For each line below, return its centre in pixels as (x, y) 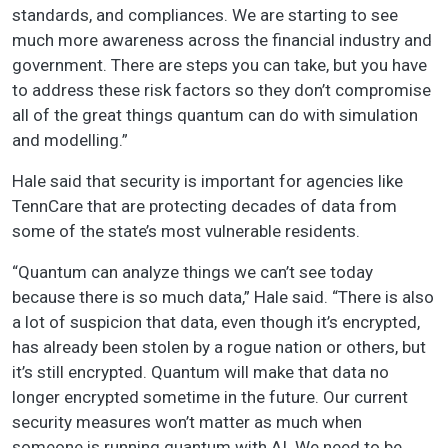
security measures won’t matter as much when (187, 422)
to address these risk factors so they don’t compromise (221, 90)
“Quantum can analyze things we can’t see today (192, 272)
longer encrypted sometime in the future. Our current (210, 397)
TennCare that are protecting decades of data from (204, 206)
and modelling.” (70, 140)
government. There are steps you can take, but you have (219, 65)
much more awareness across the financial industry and (222, 40)
